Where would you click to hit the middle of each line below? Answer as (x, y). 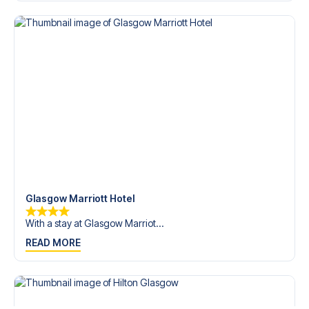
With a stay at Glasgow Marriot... (95, 223)
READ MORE (53, 243)
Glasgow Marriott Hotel (80, 199)
